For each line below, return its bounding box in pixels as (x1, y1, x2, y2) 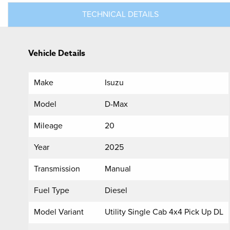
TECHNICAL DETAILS (82, 9, 159, 20)
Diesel (105, 185, 127, 196)
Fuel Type (34, 185, 69, 196)
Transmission (34, 163, 80, 174)
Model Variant (34, 206, 84, 217)
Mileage (34, 120, 63, 131)
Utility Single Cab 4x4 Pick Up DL (105, 206, 223, 217)
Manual (105, 163, 131, 174)
